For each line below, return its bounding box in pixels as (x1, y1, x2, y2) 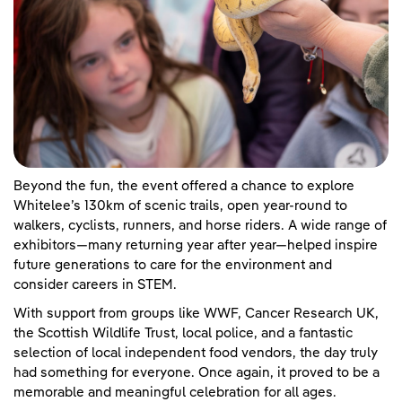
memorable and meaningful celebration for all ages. (13, 385, 336, 399)
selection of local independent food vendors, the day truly (13, 345, 378, 360)
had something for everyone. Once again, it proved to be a (13, 365, 380, 380)
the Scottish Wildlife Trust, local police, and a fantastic (13, 326, 353, 340)
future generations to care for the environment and (13, 258, 332, 272)
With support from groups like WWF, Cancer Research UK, (13, 306, 379, 320)
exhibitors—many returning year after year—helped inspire (13, 238, 378, 252)
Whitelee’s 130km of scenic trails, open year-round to (13, 198, 347, 213)
